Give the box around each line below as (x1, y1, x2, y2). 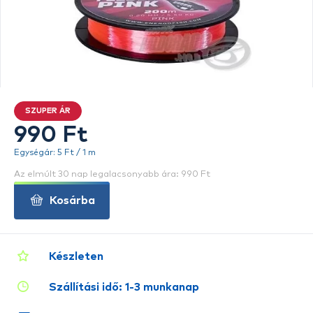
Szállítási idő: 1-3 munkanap (49, 282, 199, 293)
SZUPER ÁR (25, 107, 71, 115)
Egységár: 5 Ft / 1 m (14, 149, 96, 157)
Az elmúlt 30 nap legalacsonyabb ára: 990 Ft (14, 170, 210, 179)
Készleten (49, 251, 103, 262)
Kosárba (50, 195, 96, 206)
